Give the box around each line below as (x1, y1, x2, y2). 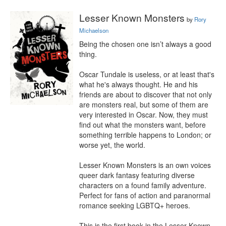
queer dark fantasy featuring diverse (79, 170, 195, 180)
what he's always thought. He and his (79, 79, 198, 89)
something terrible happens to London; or (79, 130, 211, 140)
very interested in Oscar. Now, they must (79, 109, 208, 120)
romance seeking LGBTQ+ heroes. (79, 200, 190, 210)
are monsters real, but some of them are (79, 99, 208, 109)
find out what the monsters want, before (79, 120, 206, 130)
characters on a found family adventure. (79, 180, 206, 190)
